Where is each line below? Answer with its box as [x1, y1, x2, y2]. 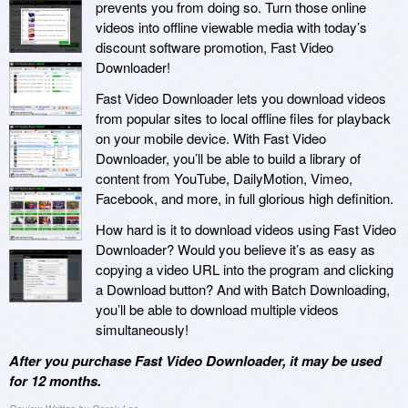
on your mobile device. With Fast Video [96, 128, 326, 148]
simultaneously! [96, 320, 189, 340]
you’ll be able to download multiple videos [96, 300, 339, 320]
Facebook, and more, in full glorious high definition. [96, 189, 393, 209]
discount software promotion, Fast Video [96, 37, 333, 57]
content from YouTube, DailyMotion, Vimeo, [96, 168, 352, 189]
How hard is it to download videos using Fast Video [96, 219, 396, 240]
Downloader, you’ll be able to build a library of [96, 148, 361, 168]
